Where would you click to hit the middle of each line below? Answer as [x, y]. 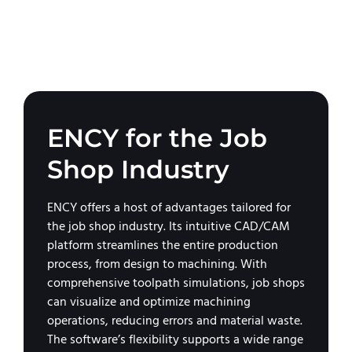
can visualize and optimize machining [149, 302]
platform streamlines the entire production [163, 245]
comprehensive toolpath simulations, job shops [176, 283]
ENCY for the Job [157, 138]
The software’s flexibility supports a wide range [175, 339]
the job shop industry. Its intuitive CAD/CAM [169, 226]
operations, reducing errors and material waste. [175, 321]
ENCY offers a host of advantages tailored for [169, 207]
